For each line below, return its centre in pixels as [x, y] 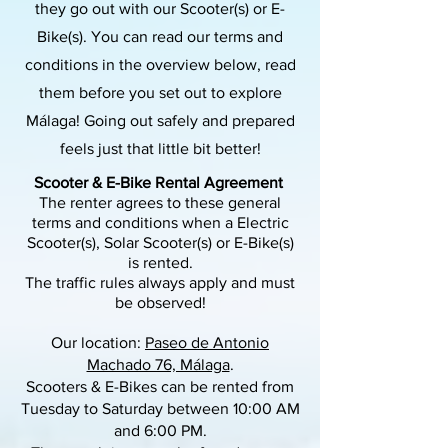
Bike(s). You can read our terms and [160, 36]
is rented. [160, 262]
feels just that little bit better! [160, 148]
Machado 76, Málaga [158, 364]
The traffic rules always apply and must [160, 282]
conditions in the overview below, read [160, 64]
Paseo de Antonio [207, 342]
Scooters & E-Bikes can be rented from [160, 386]
